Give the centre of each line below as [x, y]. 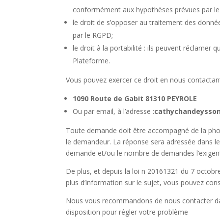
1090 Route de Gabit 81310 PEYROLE [135, 98]
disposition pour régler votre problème [127, 212]
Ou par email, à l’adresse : [114, 111]
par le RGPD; [93, 35]
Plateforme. [92, 60]
